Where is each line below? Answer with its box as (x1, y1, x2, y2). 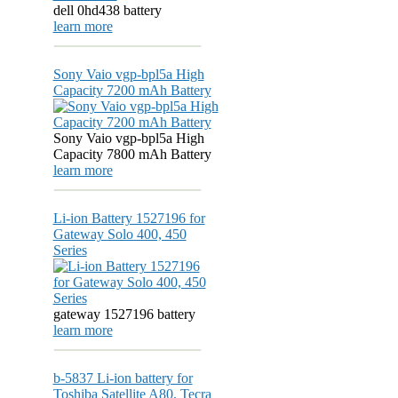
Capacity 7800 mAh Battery (52, 147, 211, 162)
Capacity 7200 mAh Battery (52, 83, 211, 98)
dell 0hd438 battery (52, 3, 162, 18)
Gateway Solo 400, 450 (52, 227, 187, 242)
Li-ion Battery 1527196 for (52, 211, 205, 226)
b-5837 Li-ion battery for (52, 370, 193, 386)
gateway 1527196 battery (52, 306, 195, 322)
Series (52, 243, 87, 258)
